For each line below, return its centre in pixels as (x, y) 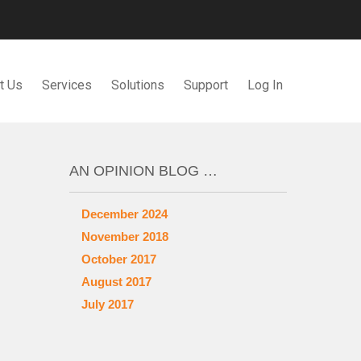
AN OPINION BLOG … (143, 171)
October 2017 (119, 259)
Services (67, 85)
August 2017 (116, 282)
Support (206, 85)
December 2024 (124, 214)
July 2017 (108, 304)
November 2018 (125, 237)
